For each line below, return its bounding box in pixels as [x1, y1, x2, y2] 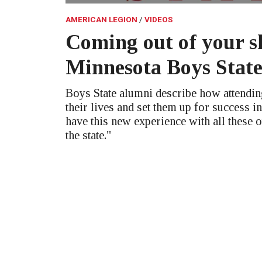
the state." [65, 129, 111, 142]
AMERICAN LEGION [65, 15, 137, 25]
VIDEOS [144, 15, 173, 25]
